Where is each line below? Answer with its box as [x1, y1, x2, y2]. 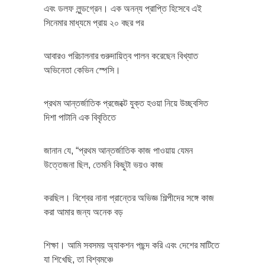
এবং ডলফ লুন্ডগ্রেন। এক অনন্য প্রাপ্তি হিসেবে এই [44, 3, 202, 14]
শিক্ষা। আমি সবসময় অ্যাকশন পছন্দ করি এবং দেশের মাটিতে [44, 240, 219, 250]
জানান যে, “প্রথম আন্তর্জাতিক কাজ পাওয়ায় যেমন [44, 145, 193, 156]
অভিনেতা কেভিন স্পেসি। [44, 64, 121, 75]
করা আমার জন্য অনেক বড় [44, 206, 123, 217]
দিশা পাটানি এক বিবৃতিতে [44, 112, 116, 122]
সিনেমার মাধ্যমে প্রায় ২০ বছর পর [44, 17, 144, 28]
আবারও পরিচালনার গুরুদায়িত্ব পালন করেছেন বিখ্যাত [44, 50, 198, 61]
